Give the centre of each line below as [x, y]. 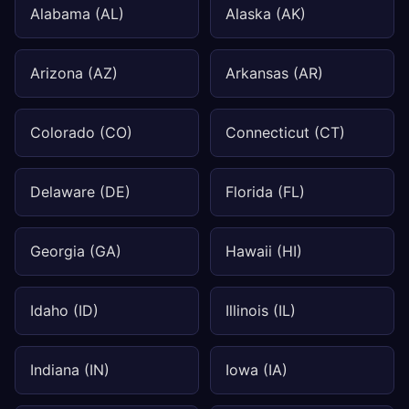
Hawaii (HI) [264, 251]
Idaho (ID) [64, 310]
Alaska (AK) [266, 14]
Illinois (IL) [261, 310]
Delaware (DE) [80, 192]
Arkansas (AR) [274, 73]
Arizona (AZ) [74, 73]
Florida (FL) [265, 192]
